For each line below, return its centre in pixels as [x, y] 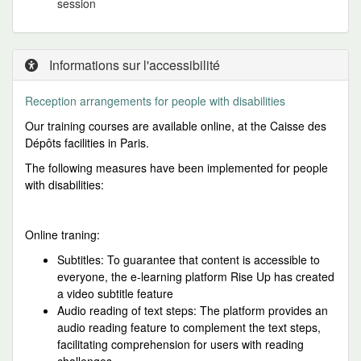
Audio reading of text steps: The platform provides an [193, 310]
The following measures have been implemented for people [176, 168]
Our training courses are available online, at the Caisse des [176, 126]
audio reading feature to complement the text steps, [189, 327]
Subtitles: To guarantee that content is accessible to [189, 259]
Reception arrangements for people [116, 101]
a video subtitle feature [115, 293]
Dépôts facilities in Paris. [89, 143]
